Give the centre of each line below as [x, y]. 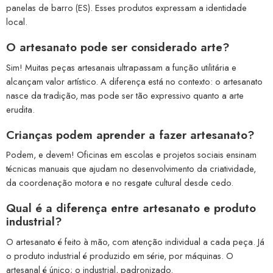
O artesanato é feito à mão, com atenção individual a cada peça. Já [135, 241]
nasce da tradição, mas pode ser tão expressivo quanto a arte [125, 95]
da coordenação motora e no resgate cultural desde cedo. [120, 183]
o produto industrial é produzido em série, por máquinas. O [120, 255]
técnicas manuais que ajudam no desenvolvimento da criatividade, [131, 169]
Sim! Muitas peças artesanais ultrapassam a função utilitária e [121, 67]
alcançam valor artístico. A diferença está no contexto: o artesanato [134, 81]
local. [17, 22]
